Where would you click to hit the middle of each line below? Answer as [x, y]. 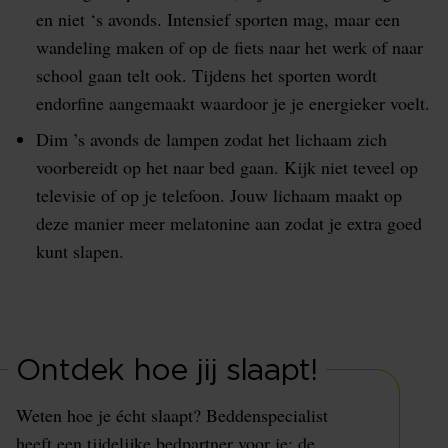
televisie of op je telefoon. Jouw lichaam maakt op [219, 195]
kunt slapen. [80, 251]
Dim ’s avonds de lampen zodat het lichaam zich [211, 139]
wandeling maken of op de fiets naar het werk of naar [229, 47]
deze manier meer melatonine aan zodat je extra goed [229, 223]
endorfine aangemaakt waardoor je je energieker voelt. [233, 103]
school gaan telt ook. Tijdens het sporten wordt [206, 75]
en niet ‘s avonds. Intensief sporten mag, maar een [218, 19]
